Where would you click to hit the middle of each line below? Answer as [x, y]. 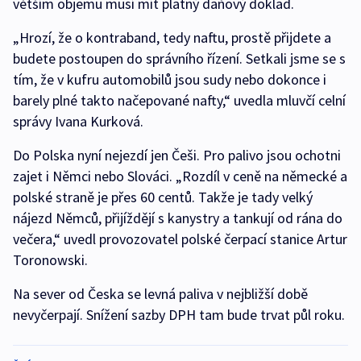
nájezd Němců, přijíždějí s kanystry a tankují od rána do [178, 218]
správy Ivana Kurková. [80, 121]
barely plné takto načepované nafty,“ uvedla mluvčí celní [179, 100]
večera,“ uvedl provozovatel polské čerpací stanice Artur [180, 239]
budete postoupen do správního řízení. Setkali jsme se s [179, 58]
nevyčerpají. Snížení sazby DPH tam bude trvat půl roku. [179, 314]
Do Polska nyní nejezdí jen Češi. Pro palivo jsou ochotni [178, 155]
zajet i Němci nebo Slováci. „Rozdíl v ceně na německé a [180, 176]
